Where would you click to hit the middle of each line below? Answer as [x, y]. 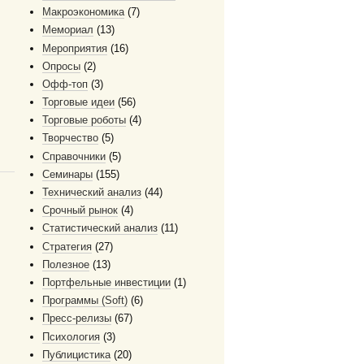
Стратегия [67, 246]
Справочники [74, 156]
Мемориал [68, 30]
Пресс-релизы [77, 318]
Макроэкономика [83, 12]
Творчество [70, 138]
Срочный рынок [80, 210]
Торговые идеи [78, 102]
